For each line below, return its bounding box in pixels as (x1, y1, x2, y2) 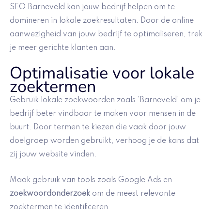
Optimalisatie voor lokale (10, 62, 194, 85)
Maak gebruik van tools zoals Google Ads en (10, 176, 172, 184)
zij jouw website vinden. (10, 151, 96, 159)
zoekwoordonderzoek (10, 189, 90, 198)
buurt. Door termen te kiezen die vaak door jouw (10, 124, 186, 132)
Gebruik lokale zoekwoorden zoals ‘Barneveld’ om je (10, 96, 201, 105)
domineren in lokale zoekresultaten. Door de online (10, 16, 194, 25)
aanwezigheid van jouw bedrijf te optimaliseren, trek (10, 30, 202, 38)
